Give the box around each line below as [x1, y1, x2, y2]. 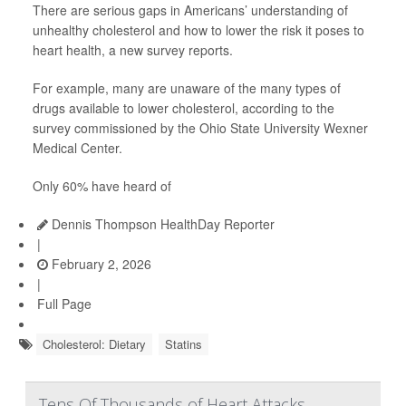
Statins [165, 335, 202, 353]
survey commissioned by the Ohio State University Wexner [33, 119, 368, 138]
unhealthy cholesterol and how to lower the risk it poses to [33, 21, 364, 40]
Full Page [37, 295, 92, 314]
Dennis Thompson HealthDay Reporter [48, 215, 275, 234]
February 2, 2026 [48, 255, 151, 274]
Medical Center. [33, 139, 122, 158]
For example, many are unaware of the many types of [33, 79, 341, 98]
